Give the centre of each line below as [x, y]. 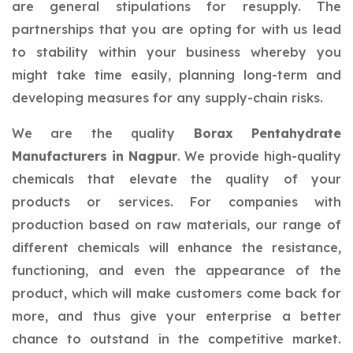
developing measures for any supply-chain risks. [167, 98]
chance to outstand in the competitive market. [176, 339]
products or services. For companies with [176, 202]
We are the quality [103, 133]
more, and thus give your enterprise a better [176, 316]
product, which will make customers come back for [176, 293]
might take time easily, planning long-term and [176, 75]
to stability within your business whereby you [176, 52]
